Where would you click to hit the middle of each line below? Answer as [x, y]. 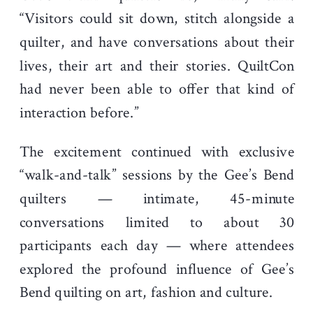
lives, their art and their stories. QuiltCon [157, 66]
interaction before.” [79, 112]
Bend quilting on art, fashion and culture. [146, 293]
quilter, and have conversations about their [157, 42]
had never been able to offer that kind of [157, 89]
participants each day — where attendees [157, 246]
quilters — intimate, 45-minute [157, 199]
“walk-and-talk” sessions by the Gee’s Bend [157, 175]
